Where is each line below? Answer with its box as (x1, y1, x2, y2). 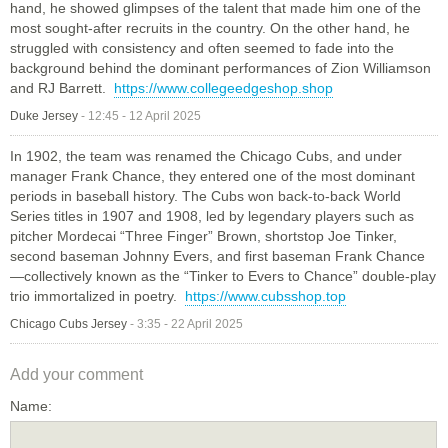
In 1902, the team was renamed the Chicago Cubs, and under (10, 147, 402, 164)
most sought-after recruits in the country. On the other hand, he (10, 19, 410, 36)
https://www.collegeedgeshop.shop (114, 79, 333, 96)
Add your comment (10, 365, 143, 383)
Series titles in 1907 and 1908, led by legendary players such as (10, 207, 414, 224)
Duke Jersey (10, 108, 78, 123)
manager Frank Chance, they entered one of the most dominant (10, 167, 415, 184)
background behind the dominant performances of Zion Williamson (10, 59, 431, 76)
